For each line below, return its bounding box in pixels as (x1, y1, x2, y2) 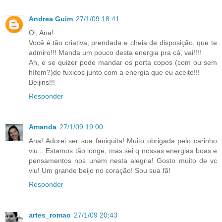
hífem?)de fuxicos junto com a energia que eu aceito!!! (29, 68, 200, 77)
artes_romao (29, 211, 71, 220)
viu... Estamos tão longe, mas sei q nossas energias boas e (29, 147, 217, 155)
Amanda (29, 123, 56, 131)
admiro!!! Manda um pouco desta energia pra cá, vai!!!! (29, 49, 201, 57)
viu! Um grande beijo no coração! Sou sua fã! (29, 166, 170, 175)
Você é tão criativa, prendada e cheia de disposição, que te (29, 39, 217, 47)
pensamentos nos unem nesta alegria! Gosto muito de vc (29, 157, 217, 165)
